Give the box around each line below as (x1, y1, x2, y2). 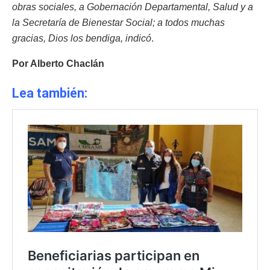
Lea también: (12, 86, 90, 101)
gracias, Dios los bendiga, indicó (12, 33, 151, 43)
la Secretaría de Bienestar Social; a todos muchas (12, 17, 225, 28)
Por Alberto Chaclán (12, 58, 104, 69)
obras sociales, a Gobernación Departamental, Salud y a (12, 1, 253, 12)
